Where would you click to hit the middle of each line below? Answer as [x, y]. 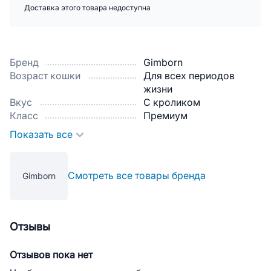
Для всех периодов [189, 76]
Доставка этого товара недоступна [87, 8]
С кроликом [172, 103]
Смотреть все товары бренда [137, 176]
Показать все [41, 135]
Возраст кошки [45, 76]
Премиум [165, 116]
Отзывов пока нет [51, 255]
